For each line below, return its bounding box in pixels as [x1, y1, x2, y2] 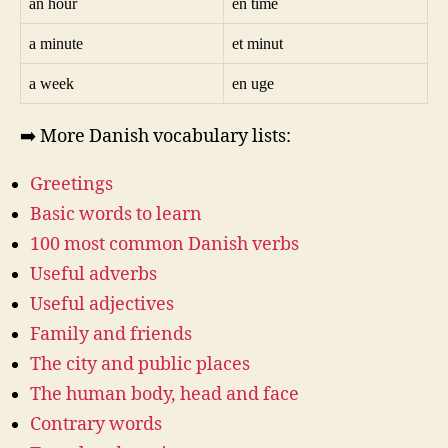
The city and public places [30, 352, 250, 376]
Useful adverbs [30, 262, 157, 286]
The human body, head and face [30, 382, 299, 406]
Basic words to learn [30, 202, 202, 226]
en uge [232, 75, 274, 92]
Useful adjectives [30, 292, 174, 316]
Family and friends [30, 322, 192, 346]
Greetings [30, 172, 113, 196]
